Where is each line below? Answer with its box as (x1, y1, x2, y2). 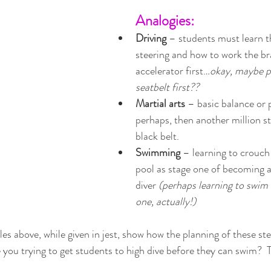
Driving (135, 30, 169, 47)
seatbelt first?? (135, 79, 199, 96)
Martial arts (135, 96, 185, 112)
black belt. (135, 128, 181, 145)
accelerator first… (135, 63, 210, 79)
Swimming (135, 145, 183, 161)
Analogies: (135, 10, 194, 31)
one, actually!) (135, 194, 196, 210)
